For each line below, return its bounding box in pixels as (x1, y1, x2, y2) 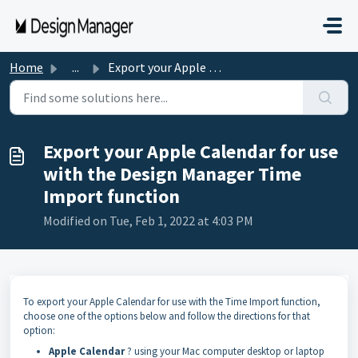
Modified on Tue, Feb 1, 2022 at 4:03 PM (43, 213, 253, 229)
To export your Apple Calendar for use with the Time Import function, (23, 295, 320, 308)
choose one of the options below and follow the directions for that (23, 309, 310, 323)
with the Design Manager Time (43, 161, 301, 186)
